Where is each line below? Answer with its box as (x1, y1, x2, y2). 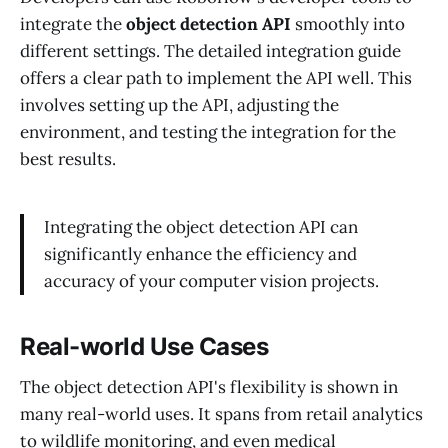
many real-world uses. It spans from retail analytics (20, 402, 423, 425)
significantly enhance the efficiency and (44, 243, 357, 266)
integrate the (20, 13, 126, 36)
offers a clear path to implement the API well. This (20, 67, 412, 90)
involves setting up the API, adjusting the (20, 94, 339, 117)
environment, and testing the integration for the (20, 121, 396, 144)
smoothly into (291, 13, 405, 36)
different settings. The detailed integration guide (20, 40, 401, 63)
